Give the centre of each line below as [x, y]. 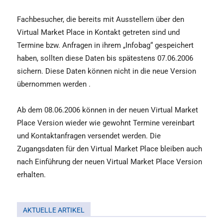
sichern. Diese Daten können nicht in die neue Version [107, 71]
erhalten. [31, 175]
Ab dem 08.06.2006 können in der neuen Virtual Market [108, 110]
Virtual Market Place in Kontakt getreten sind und [98, 32]
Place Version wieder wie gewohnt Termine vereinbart [106, 123]
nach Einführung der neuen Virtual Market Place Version [110, 162]
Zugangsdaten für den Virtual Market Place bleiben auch [110, 149]
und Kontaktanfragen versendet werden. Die [89, 136]
